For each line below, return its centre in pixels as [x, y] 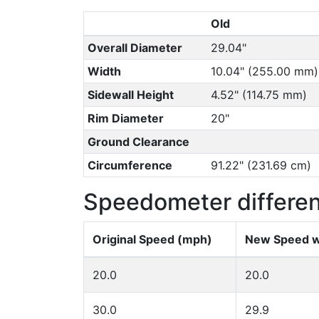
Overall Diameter [135, 48]
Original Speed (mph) [152, 239]
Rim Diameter [125, 118]
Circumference [130, 165]
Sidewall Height [130, 95]
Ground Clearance [138, 142]
